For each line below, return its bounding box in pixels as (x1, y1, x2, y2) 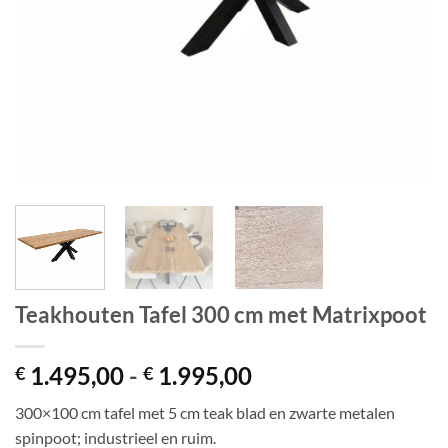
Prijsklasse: (251, 360, 371, 390)
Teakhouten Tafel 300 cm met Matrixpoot (15, 301, 427, 329)
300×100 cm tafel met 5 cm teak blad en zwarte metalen (15, 403, 395, 423)
